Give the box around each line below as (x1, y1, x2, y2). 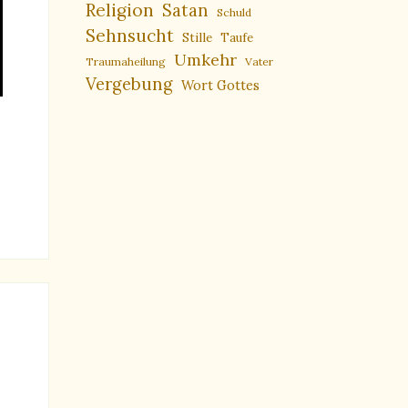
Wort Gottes (180, 77, 260, 95)
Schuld (216, 5, 251, 20)
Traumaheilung (85, 55, 166, 69)
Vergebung (85, 74, 173, 96)
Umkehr (173, 49, 237, 71)
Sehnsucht (85, 25, 174, 47)
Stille (181, 29, 212, 46)
